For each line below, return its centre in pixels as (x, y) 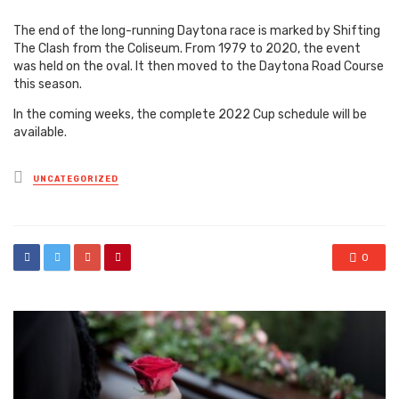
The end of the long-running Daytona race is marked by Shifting (197, 31)
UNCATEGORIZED (76, 179)
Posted (49, 176)
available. (40, 133)
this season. (48, 85)
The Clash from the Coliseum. (98, 49)
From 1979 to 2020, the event (273, 49)
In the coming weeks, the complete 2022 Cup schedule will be (190, 115)
